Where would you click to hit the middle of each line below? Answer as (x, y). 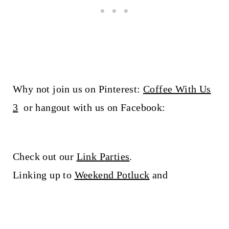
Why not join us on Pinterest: (78, 89)
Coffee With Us (177, 89)
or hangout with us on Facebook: (95, 107)
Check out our (44, 156)
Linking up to (43, 175)
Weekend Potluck (112, 175)
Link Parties (103, 156)
